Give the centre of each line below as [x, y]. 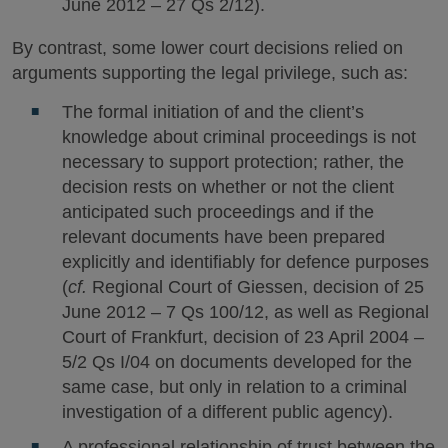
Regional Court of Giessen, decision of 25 [255, 286]
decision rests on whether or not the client [227, 186]
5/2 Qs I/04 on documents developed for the [236, 361]
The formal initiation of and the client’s [212, 111]
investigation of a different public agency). [227, 411]
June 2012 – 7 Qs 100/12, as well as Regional [245, 311]
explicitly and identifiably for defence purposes [245, 261]
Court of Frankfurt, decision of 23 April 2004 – [242, 336]
